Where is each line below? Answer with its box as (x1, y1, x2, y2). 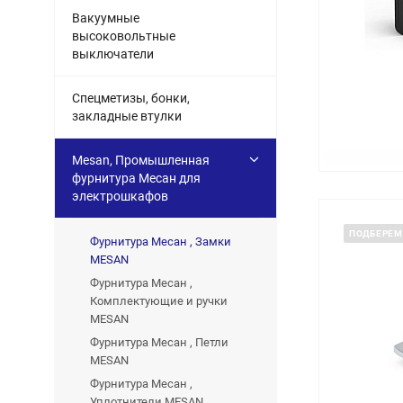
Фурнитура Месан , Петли (90, 336, 228, 349)
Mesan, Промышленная (72, 153, 210, 167)
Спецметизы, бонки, (72, 91, 190, 105)
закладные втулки (72, 109, 182, 123)
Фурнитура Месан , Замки (90, 235, 231, 248)
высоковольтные (72, 29, 175, 43)
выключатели (72, 47, 154, 61)
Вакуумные (72, 11, 139, 25)
